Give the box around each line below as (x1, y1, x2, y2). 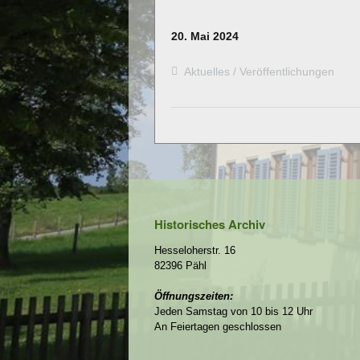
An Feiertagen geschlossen (154, 320, 281, 333)
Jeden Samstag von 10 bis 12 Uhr (154, 305, 313, 317)
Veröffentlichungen (239, 64, 334, 78)
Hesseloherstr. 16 (154, 243, 235, 256)
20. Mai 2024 (171, 29, 239, 43)
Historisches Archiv (154, 215, 265, 233)
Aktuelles (184, 64, 230, 78)
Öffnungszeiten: (154, 289, 233, 302)
